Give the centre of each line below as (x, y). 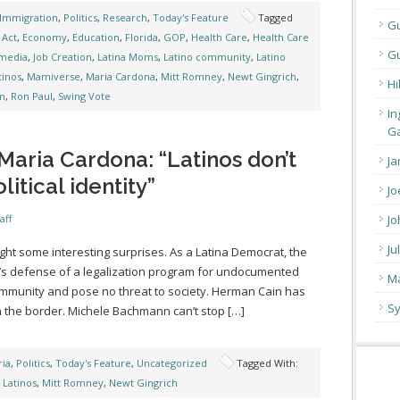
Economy (45, 37)
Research (125, 17)
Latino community (207, 57)
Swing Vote (84, 96)
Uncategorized (172, 363)
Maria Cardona (121, 76)
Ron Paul (32, 96)
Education (96, 37)
